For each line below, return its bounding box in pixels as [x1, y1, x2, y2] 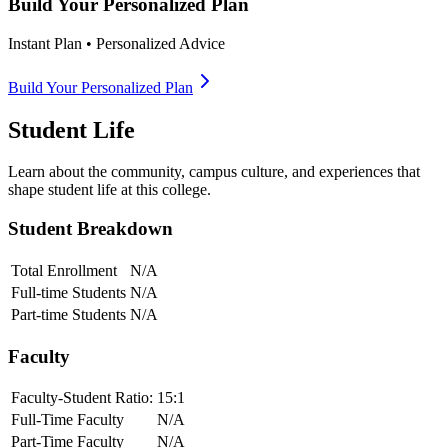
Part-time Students [11, 305, 126, 323]
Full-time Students [11, 283, 126, 301]
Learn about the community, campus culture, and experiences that [8, 163, 420, 181]
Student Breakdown [8, 218, 173, 240]
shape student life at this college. [8, 181, 211, 199]
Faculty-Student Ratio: [11, 389, 153, 407]
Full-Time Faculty [11, 411, 124, 429]
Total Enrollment [11, 261, 117, 279]
